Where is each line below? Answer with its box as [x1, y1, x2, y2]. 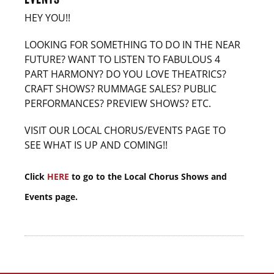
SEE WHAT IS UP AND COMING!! [24, 138, 168, 152]
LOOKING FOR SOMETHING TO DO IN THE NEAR [24, 38, 240, 52]
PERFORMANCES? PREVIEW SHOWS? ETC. [24, 97, 211, 111]
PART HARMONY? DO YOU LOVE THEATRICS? [24, 67, 226, 81]
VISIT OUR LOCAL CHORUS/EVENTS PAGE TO [24, 124, 226, 138]
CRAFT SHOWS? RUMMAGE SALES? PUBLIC [24, 82, 217, 96]
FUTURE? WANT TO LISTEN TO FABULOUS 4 [24, 53, 220, 67]
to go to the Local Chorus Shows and [72, 171, 227, 183]
